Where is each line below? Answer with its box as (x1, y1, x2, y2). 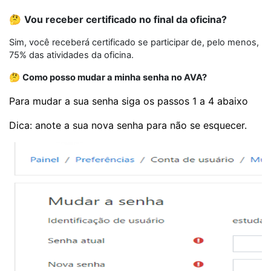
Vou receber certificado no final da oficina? (24, 13, 227, 26)
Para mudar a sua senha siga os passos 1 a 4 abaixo (9, 95, 248, 108)
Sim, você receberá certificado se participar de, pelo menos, (9, 37, 259, 48)
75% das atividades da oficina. (9, 50, 134, 61)
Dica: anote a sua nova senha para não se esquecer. (9, 119, 247, 132)
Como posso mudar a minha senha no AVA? (22, 72, 207, 83)
